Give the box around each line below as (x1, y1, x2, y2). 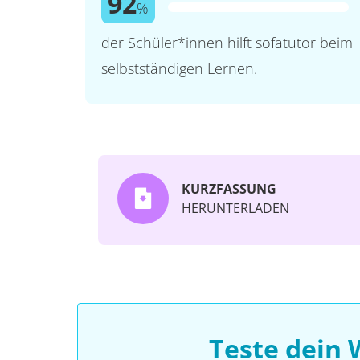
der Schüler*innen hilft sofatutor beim (100, 33, 353, 52)
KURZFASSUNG (182, 180, 276, 198)
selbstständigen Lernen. (100, 59, 257, 78)
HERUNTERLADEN (182, 199, 289, 217)
